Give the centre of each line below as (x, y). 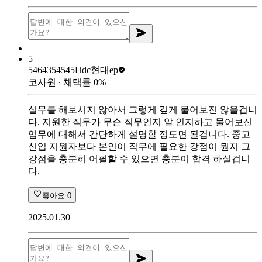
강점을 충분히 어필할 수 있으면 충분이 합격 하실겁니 (139, 158)
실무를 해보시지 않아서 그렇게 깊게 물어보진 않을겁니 (143, 109)
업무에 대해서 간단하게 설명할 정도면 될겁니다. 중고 (139, 134)
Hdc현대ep (96, 70)
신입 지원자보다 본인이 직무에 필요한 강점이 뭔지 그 (139, 146)
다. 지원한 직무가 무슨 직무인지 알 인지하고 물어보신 (140, 122)
